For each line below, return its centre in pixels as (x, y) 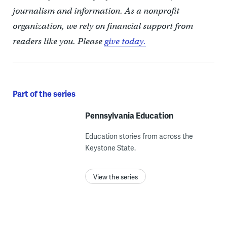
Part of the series (44, 94)
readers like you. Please (58, 42)
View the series (115, 177)
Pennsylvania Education (129, 116)
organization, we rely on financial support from (103, 26)
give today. (125, 42)
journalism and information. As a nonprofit (96, 11)
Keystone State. (110, 148)
